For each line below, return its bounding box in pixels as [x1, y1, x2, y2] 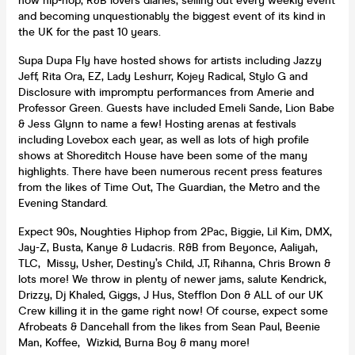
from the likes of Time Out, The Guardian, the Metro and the [18, 180, 320, 194]
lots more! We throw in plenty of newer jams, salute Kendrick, [18, 272, 326, 286]
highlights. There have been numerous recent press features [18, 164, 323, 178]
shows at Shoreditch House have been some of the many [18, 148, 307, 162]
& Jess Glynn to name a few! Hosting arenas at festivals [18, 116, 296, 131]
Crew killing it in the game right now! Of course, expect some [18, 303, 328, 318]
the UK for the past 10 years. [18, 25, 161, 39]
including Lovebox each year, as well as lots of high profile [18, 132, 309, 147]
